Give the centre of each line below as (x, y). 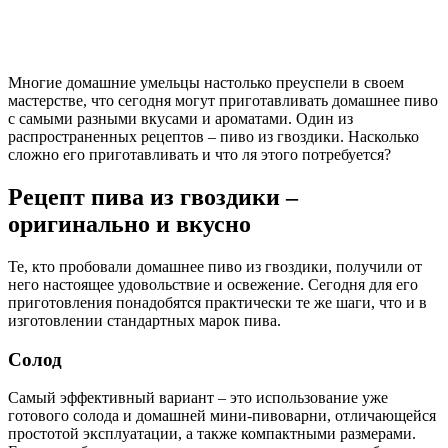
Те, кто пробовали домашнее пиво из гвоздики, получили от (215, 266)
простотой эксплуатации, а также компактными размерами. (212, 434)
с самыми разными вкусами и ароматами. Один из (180, 118)
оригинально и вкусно (129, 223)
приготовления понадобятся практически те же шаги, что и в (217, 302)
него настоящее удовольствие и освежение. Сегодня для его (213, 284)
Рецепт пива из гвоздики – (153, 196)
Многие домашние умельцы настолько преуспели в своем (206, 82)
